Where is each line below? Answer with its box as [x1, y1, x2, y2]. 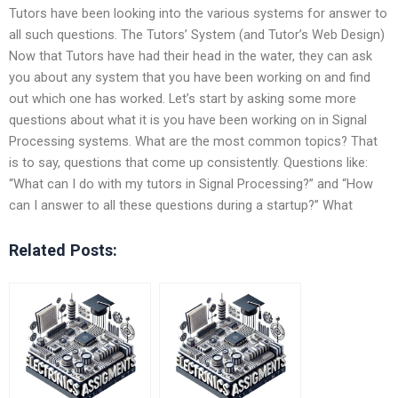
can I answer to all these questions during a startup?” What [9, 196, 353, 213]
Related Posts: [9, 240, 117, 259]
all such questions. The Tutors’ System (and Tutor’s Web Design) [9, 26, 385, 43]
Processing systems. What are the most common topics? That [9, 132, 378, 149]
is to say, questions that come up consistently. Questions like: [9, 154, 368, 171]
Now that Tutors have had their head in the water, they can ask [9, 47, 372, 64]
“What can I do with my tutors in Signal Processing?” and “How [9, 175, 373, 192]
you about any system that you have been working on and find [9, 68, 370, 85]
